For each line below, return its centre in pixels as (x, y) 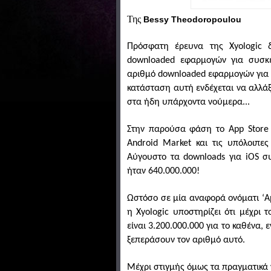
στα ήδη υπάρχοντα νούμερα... (188, 103)
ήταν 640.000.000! (163, 171)
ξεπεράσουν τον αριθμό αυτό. (186, 240)
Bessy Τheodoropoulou (192, 20)
